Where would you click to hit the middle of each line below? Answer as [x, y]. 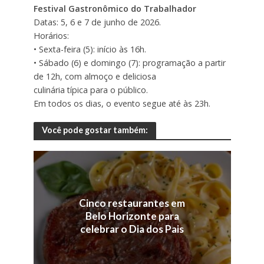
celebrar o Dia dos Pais [132, 229]
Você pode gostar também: [95, 130]
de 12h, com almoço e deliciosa [95, 76]
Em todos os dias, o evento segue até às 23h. [122, 103]
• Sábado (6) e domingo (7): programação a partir [129, 62]
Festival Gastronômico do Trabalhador [115, 8]
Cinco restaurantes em [132, 203]
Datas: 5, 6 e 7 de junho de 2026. [97, 22]
